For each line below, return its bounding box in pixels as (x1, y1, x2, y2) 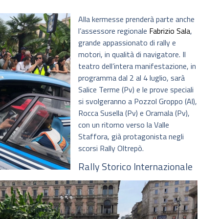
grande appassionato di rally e (78, 36, 176, 48)
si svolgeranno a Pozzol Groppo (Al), (78, 95, 197, 107)
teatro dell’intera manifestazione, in (78, 60, 196, 72)
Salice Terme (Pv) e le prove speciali (78, 83, 194, 95)
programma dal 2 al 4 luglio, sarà (78, 71, 185, 84)
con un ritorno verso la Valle (78, 118, 169, 131)
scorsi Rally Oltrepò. (78, 142, 144, 154)
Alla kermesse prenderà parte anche (78, 13, 195, 25)
